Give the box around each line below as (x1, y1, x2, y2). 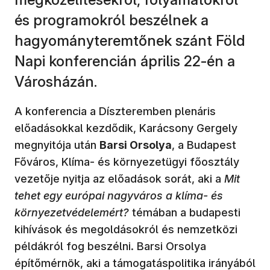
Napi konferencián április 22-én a (14, 52, 235, 70)
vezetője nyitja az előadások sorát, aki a (14, 172, 224, 185)
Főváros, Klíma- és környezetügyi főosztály (14, 155, 239, 168)
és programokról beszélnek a (14, 11, 209, 29)
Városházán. (14, 72, 97, 90)
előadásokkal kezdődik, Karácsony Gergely (14, 121, 237, 134)
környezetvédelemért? (14, 206, 129, 219)
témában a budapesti (129, 206, 240, 219)
